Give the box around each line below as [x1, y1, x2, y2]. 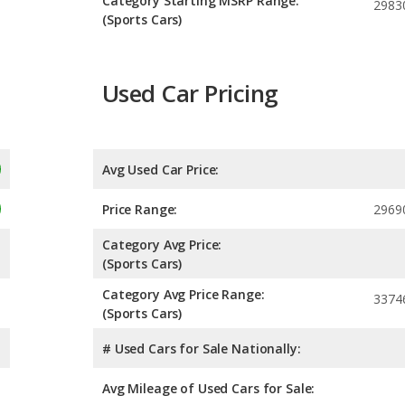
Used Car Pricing [102, 77, 278, 110]
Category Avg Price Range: [102, 285, 265, 303]
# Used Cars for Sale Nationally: [102, 339, 301, 357]
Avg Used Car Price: [102, 160, 220, 178]
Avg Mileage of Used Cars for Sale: [102, 379, 316, 397]
